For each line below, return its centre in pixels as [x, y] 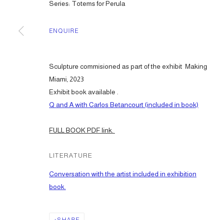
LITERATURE [71, 155]
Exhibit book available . [84, 92]
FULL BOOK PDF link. [82, 130]
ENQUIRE [64, 31]
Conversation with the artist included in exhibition [123, 174]
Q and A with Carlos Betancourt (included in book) [124, 105]
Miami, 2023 [67, 79]
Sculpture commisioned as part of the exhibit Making [128, 66]
